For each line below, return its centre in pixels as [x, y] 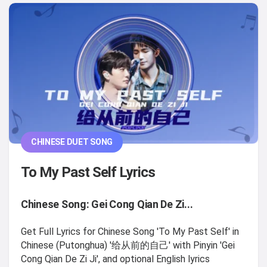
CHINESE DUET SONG [72, 142]
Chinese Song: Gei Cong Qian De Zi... [107, 204]
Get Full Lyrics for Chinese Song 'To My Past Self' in [130, 232]
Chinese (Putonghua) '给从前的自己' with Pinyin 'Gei [128, 246]
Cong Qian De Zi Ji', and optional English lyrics [115, 259]
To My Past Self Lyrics [88, 173]
